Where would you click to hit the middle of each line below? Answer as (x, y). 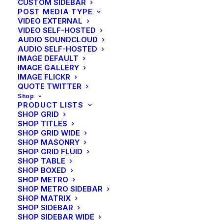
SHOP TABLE (41, 161)
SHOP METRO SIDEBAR (60, 189)
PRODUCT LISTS (51, 105)
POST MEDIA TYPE (55, 12)
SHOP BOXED (42, 170)
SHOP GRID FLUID (50, 151)
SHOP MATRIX (44, 198)
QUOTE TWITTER (50, 86)
